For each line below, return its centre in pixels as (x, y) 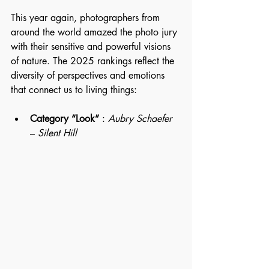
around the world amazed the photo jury (95, 32)
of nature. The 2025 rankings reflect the (94, 61)
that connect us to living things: (74, 90)
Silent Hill (59, 133)
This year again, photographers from (87, 18)
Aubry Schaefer (140, 119)
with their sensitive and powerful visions (92, 47)
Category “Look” (65, 119)
